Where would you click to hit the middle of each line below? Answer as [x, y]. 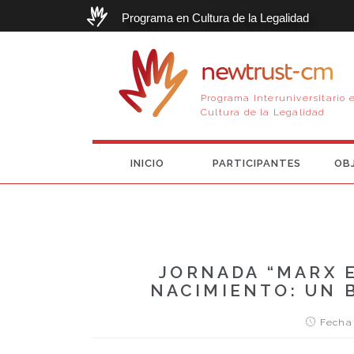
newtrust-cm [267, 73]
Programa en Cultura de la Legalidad [215, 18]
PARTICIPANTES [257, 164]
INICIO [147, 164]
